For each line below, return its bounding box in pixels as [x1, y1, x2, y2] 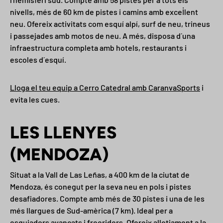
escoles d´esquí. [10, 55, 66, 65]
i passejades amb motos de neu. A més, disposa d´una [10, 31, 195, 41]
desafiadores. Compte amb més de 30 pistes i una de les [10, 193, 205, 203]
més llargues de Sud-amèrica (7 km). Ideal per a [10, 205, 173, 215]
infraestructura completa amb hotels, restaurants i [10, 43, 187, 53]
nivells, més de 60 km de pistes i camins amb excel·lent [10, 7, 198, 17]
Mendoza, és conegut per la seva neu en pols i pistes [10, 181, 191, 191]
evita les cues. [10, 95, 60, 105]
